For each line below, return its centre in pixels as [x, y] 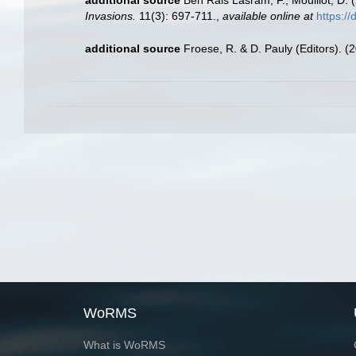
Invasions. [110, 15]
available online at [268, 15]
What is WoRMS [124, 345]
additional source [133, 48]
